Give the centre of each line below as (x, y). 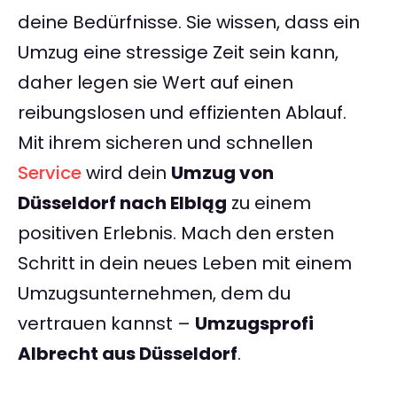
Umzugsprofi (254, 324)
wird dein (126, 173)
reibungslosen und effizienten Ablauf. (182, 113)
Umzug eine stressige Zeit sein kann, (178, 53)
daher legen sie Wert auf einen (156, 83)
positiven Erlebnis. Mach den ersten (176, 234)
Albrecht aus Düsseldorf (128, 354)
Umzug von (222, 173)
